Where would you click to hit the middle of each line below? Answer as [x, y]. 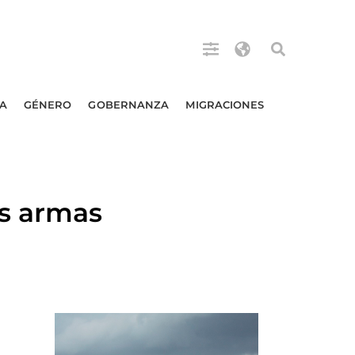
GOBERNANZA [129, 105]
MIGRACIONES [225, 105]
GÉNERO [48, 105]
